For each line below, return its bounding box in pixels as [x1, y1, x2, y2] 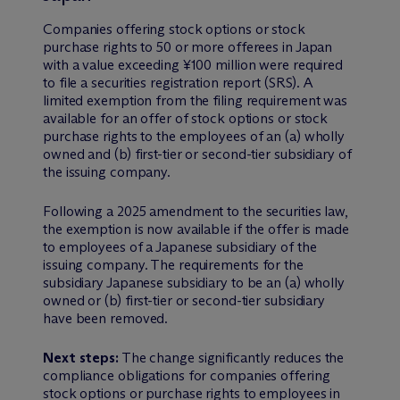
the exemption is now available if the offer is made [43, 220, 349, 237]
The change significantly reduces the [118, 348, 345, 366]
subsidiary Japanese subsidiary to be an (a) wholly [43, 273, 345, 291]
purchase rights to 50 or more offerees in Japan [43, 37, 333, 55]
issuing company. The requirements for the [43, 255, 304, 273]
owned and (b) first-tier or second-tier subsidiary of [43, 145, 352, 162]
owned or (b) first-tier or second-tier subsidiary [43, 291, 326, 309]
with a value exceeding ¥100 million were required [43, 55, 344, 73]
